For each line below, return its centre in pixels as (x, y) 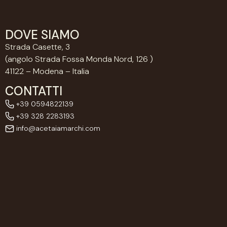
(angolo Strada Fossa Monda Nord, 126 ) (79, 59)
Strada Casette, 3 (39, 47)
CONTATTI (34, 91)
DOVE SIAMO (42, 35)
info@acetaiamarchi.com (57, 128)
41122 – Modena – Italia (47, 71)
